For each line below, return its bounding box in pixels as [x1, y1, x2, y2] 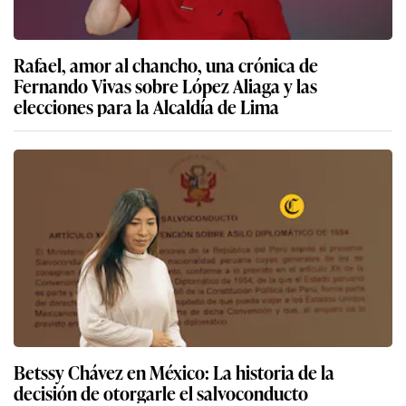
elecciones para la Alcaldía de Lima [14, 92, 279, 120]
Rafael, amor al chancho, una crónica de [14, 50, 318, 78]
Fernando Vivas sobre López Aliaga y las [14, 71, 317, 99]
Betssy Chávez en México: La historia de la [14, 357, 334, 385]
